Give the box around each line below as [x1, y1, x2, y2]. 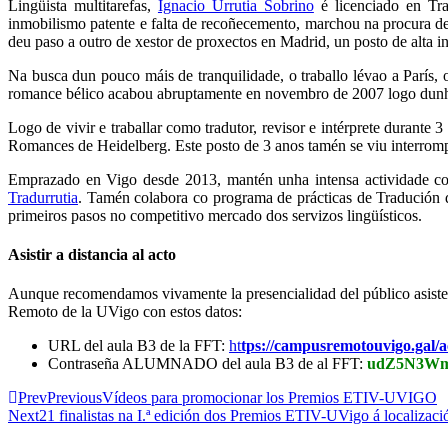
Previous [47, 389, 102, 407]
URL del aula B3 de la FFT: [48, 337, 229, 355]
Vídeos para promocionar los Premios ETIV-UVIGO [102, 389, 437, 407]
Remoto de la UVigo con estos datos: [8, 303, 242, 321]
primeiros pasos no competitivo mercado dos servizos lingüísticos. [8, 206, 422, 224]
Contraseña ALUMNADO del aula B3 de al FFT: [48, 355, 367, 373]
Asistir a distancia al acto [8, 245, 176, 263]
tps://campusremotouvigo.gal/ [241, 337, 439, 355]
